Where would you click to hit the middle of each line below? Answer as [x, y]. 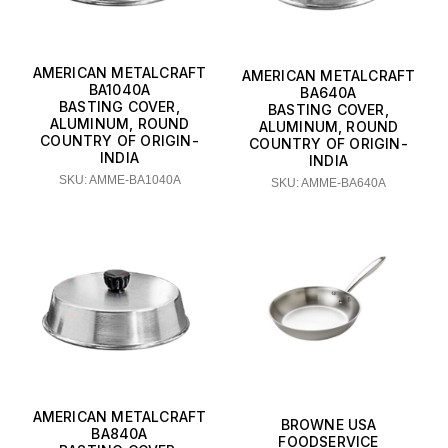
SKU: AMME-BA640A [328, 182]
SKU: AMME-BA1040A [119, 180]
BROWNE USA [328, 424]
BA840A [119, 434]
